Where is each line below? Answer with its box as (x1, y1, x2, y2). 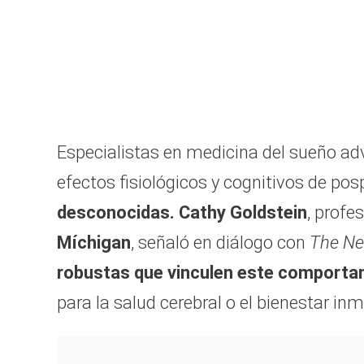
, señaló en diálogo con (131, 232, 310, 253)
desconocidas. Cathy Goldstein (57, 201, 307, 223)
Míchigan (57, 232, 131, 253)
